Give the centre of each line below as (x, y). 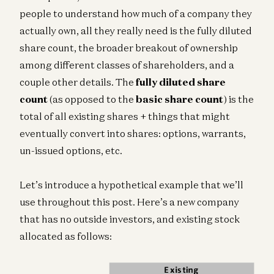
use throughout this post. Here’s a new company (129, 202)
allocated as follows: (66, 236)
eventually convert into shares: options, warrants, (133, 133)
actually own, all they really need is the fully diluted (136, 30)
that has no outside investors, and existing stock (130, 219)
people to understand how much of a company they (136, 13)
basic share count (180, 99)
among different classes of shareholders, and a (127, 65)
